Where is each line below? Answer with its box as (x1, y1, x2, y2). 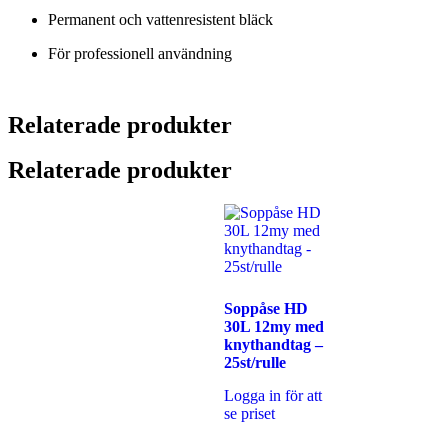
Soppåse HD (224, 299, 308, 317)
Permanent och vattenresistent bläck (48, 11, 273, 29)
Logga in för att (224, 386, 322, 404)
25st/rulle (224, 353, 286, 371)
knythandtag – (224, 335, 323, 353)
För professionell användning (48, 45, 232, 63)
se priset (224, 404, 275, 422)
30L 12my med (224, 317, 324, 335)
